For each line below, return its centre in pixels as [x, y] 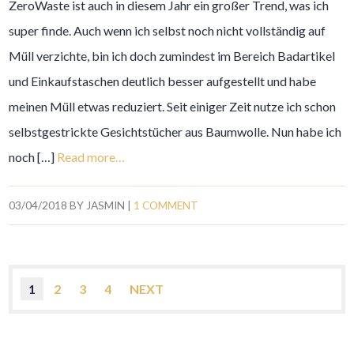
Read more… [91, 157]
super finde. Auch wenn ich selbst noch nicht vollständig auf [168, 31]
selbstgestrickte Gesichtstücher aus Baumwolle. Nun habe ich [175, 132]
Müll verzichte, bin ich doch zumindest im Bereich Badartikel [172, 56]
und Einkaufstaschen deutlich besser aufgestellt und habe [163, 81]
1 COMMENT [166, 206]
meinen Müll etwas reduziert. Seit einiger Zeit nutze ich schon [173, 107]
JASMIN [106, 206]
